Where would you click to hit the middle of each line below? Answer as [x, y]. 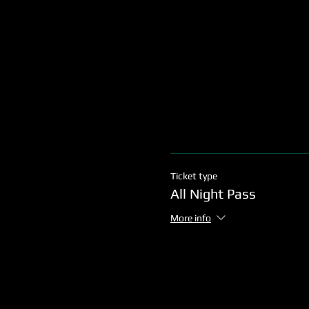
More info [191, 218]
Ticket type [194, 176]
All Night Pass [213, 193]
